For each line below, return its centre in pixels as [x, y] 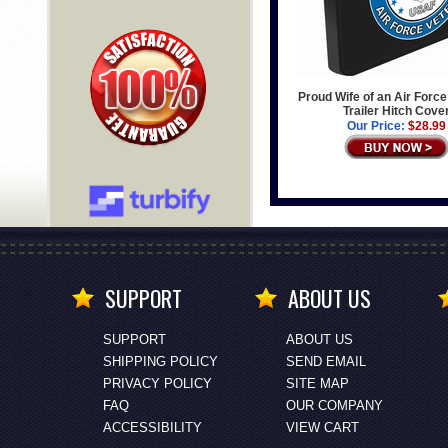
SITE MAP [317, 383]
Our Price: [375, 126]
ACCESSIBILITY [152, 427]
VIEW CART [322, 427]
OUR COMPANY [334, 405]
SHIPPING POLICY [160, 361]
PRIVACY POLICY [157, 383]
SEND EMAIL [325, 361]
